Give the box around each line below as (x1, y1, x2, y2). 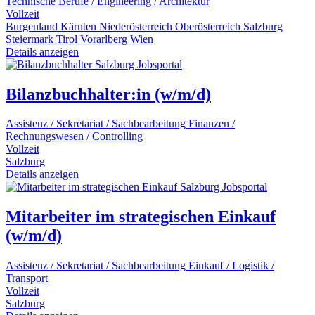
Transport (6, 272, 48, 285)
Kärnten (60, 20, 96, 32)
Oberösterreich (175, 20, 240, 32)
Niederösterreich (99, 20, 172, 32)
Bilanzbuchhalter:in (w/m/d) (6, 84, 211, 103)
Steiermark (6, 32, 53, 45)
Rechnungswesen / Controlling (6, 130, 143, 143)
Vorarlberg (80, 32, 127, 45)
